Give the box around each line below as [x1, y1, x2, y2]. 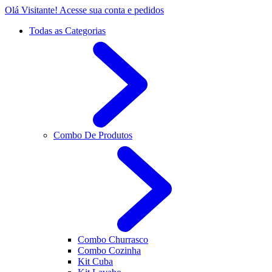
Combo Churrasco [78, 234, 148, 245]
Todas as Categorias [29, 25, 106, 36]
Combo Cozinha [78, 245, 141, 256]
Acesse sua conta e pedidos [59, 5, 164, 15]
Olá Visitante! [5, 5, 58, 15]
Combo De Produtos [53, 130, 132, 140]
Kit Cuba [78, 256, 113, 267]
